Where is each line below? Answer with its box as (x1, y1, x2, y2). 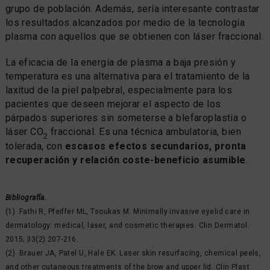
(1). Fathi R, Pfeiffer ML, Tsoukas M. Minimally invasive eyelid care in (5, 207, 250, 216)
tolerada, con (5, 140, 65, 152)
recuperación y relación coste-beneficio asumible (5, 154, 246, 166)
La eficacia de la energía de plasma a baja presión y (5, 56, 236, 68)
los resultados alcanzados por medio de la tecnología (5, 16, 245, 28)
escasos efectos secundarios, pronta (64, 140, 246, 152)
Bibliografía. (5, 193, 47, 202)
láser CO (5, 125, 44, 137)
